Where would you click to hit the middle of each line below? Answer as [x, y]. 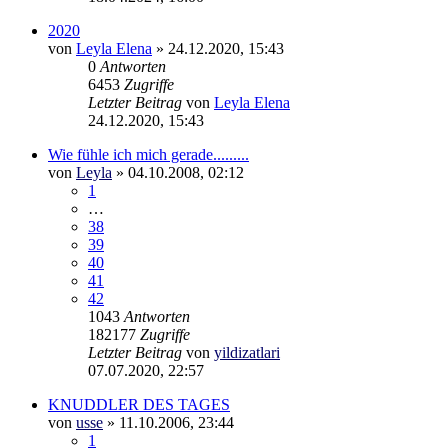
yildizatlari [247, 352]
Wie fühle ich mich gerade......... [148, 154]
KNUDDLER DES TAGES [139, 404]
